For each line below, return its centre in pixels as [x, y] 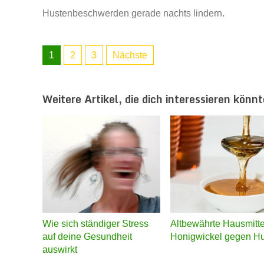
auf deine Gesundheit [87, 237]
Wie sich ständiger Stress [95, 224]
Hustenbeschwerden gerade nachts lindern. [133, 14]
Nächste [130, 55]
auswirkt [60, 250]
